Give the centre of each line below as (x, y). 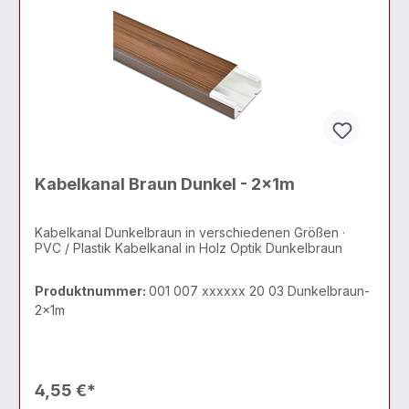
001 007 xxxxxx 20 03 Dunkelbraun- (259, 291)
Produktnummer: (92, 291)
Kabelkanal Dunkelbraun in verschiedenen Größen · (190, 232)
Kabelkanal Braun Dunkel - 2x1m (165, 184)
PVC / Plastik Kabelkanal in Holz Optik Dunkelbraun (189, 247)
